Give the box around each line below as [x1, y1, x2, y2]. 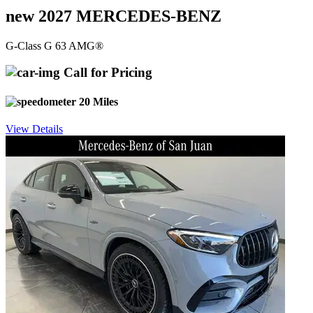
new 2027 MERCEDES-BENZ [6, 6, 221, 25]
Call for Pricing [60, 65, 152, 80]
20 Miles [76, 95, 118, 108]
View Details [6, 122, 63, 135]
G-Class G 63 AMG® [6, 39, 103, 52]
